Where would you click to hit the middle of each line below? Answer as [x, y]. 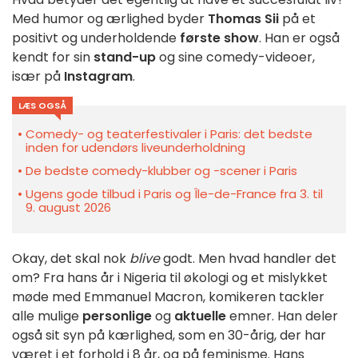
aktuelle [200, 316]
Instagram [98, 77]
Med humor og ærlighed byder [110, 19]
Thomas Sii [243, 19]
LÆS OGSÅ [42, 106]
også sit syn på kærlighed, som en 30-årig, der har [169, 336]
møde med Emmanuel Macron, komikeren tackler [168, 297]
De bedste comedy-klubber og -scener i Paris [161, 171]
